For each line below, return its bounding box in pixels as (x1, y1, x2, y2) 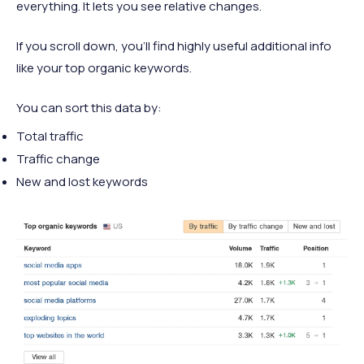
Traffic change (16, 150, 100, 168)
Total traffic (16, 128, 84, 145)
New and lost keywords (16, 173, 148, 191)
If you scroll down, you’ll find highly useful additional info (16, 37, 331, 55)
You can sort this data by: (16, 99, 162, 117)
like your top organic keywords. (16, 59, 192, 77)
